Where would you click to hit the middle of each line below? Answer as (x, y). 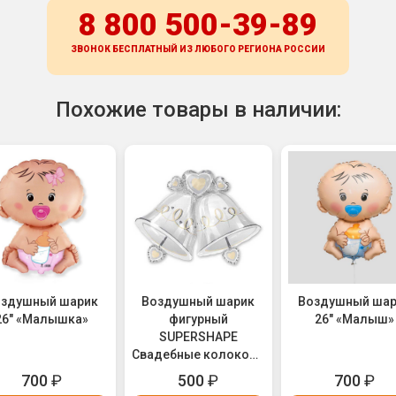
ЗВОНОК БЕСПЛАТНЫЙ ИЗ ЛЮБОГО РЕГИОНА (177, 49)
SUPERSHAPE (198, 337)
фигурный (198, 320)
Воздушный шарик (198, 302)
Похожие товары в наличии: (198, 110)
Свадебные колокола (198, 355)
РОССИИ (305, 49)
